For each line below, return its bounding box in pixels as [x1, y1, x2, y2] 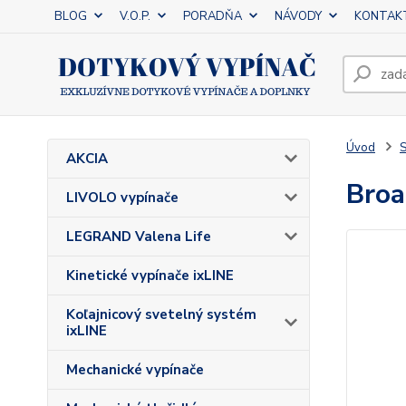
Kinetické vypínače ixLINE [66, 266, 234, 285]
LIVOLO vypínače [66, 188, 179, 207]
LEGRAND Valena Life [66, 227, 211, 246]
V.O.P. [120, 8, 150, 24]
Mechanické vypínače [66, 361, 204, 379]
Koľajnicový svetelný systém [66, 305, 256, 324]
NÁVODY [275, 8, 322, 24]
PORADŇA [183, 8, 242, 24]
